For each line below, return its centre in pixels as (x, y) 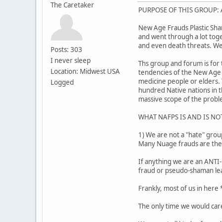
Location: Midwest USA (85, 71)
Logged (62, 82)
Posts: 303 (66, 49)
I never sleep (71, 60)
